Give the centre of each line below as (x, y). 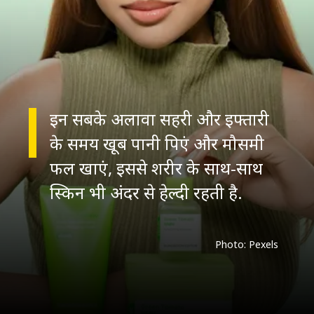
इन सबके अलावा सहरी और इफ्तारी (159, 119)
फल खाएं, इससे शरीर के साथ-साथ (156, 168)
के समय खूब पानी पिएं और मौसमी (157, 144)
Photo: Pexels (246, 245)
